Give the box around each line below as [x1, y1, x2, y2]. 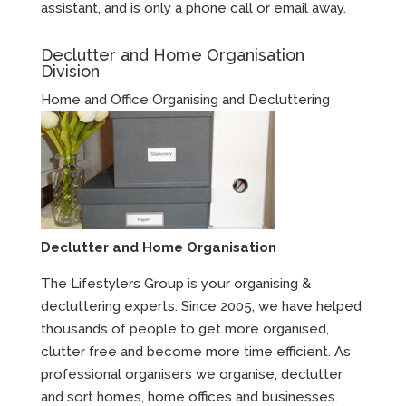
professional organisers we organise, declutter [40, 366, 343, 383]
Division [40, 62, 100, 82]
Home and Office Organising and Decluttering [40, 92, 330, 109]
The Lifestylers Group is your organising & [40, 275, 311, 293]
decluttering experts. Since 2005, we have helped [40, 298, 362, 315]
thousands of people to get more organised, [40, 321, 329, 338]
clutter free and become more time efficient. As [40, 343, 351, 361]
